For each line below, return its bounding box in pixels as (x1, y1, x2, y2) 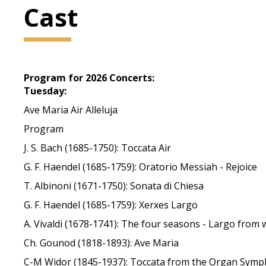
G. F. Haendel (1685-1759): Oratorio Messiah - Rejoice (24, 160, 258, 173)
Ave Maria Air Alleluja (24, 103, 118, 116)
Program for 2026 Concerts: (24, 71, 155, 84)
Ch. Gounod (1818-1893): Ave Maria (24, 236, 179, 249)
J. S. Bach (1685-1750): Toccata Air (24, 141, 172, 154)
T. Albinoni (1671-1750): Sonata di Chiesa (24, 179, 204, 192)
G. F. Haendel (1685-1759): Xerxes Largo (24, 198, 198, 211)
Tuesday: (24, 84, 67, 97)
